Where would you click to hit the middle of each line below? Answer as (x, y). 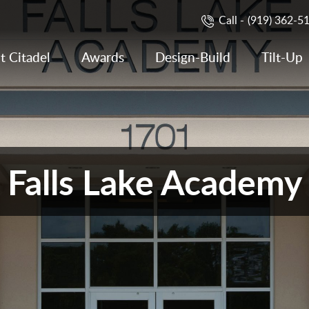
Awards (103, 57)
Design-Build (193, 57)
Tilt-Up (282, 57)
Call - (231, 20)
